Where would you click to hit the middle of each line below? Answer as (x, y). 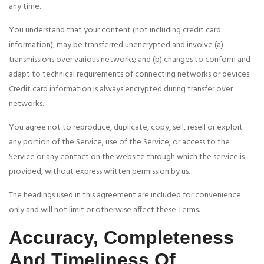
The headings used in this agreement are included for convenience (125, 196)
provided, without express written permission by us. (99, 172)
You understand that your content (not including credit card (115, 31)
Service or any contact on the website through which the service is (127, 157)
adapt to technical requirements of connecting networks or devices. (130, 75)
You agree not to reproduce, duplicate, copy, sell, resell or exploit (126, 128)
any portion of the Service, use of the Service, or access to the (119, 143)
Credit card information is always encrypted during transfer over (121, 90)
